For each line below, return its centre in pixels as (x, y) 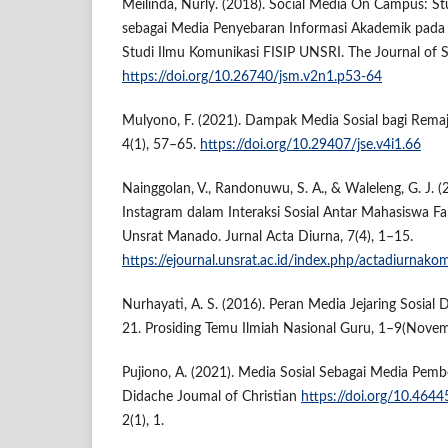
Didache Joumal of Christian (211, 396)
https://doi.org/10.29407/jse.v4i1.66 (310, 144)
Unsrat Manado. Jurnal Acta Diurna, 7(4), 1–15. (267, 236)
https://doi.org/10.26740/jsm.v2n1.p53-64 (252, 76)
